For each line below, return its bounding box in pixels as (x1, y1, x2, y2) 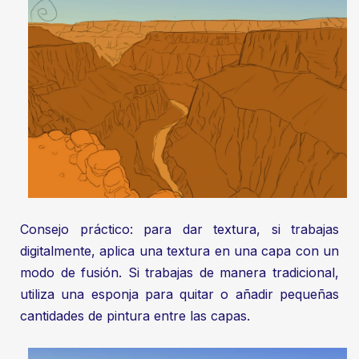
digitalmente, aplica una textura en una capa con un (20, 242, 339, 259)
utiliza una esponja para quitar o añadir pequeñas (20, 285, 339, 302)
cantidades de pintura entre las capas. (20, 307, 250, 324)
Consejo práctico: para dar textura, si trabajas (20, 220, 339, 237)
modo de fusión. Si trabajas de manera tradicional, (20, 264, 339, 280)
